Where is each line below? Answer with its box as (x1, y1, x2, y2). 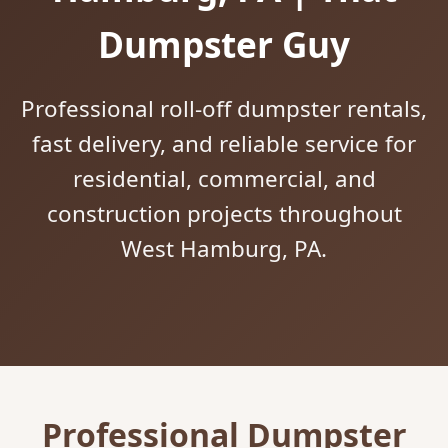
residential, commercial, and (72, 163, 376, 195)
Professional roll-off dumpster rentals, (21, 93, 427, 125)
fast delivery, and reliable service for (32, 128, 416, 160)
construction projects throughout (46, 198, 402, 230)
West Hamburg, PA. (121, 233, 327, 265)
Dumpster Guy (98, 20, 350, 68)
